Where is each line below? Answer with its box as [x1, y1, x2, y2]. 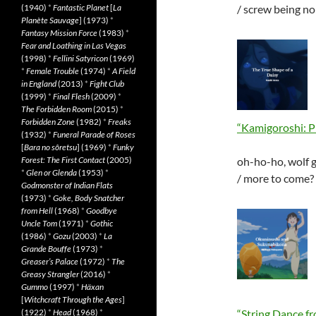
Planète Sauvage [21, 15, 79, 25]
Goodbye [86, 205, 117, 216]
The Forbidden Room [21, 104, 92, 114]
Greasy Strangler [21, 269, 79, 279]
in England [21, 78, 56, 89]
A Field [112, 66, 135, 76]
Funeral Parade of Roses [53, 129, 135, 140]
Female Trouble [26, 66, 79, 76]
